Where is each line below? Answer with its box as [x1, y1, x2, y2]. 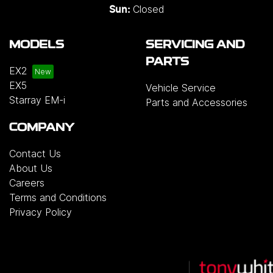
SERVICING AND [146, 40, 244, 51]
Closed [133, 3, 164, 15]
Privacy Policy [9, 206, 72, 218]
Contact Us [9, 147, 61, 160]
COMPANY [9, 123, 74, 133]
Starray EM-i [9, 94, 65, 106]
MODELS [9, 40, 64, 51]
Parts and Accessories [146, 96, 247, 108]
